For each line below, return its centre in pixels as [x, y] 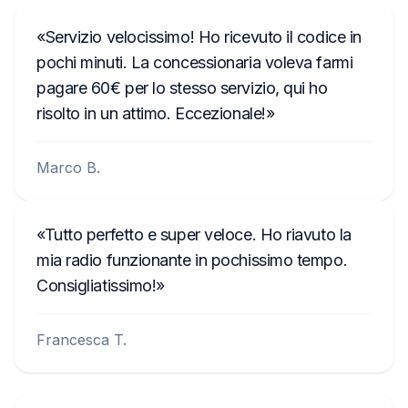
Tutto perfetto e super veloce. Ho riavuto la [198, 234]
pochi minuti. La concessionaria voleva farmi [195, 62]
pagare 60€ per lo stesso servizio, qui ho [182, 87]
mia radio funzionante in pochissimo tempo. [192, 260]
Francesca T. [82, 339]
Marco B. [68, 167]
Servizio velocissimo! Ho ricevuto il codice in [203, 36]
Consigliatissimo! [97, 285]
